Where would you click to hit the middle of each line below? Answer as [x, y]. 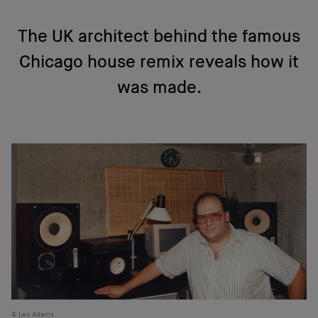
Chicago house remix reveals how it [159, 62]
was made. [159, 88]
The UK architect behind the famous [159, 37]
